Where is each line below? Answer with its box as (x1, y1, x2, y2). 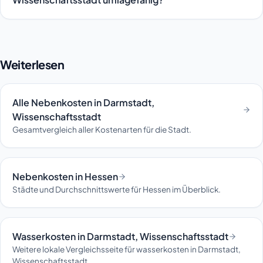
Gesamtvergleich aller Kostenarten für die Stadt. (12, 124, 191, 135)
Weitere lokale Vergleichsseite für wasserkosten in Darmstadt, (12, 244, 241, 255)
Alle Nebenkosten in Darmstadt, (12, 96, 154, 109)
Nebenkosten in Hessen (12, 170, 118, 183)
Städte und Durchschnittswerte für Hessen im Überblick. (12, 184, 221, 195)
